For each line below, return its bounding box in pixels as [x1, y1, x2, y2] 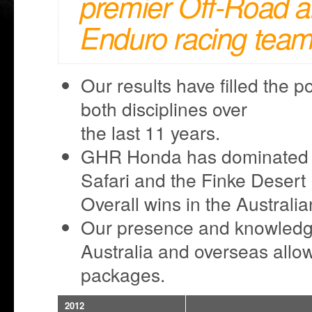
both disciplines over [80, 95, 247, 122]
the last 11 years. [80, 119, 220, 146]
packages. [80, 261, 165, 288]
